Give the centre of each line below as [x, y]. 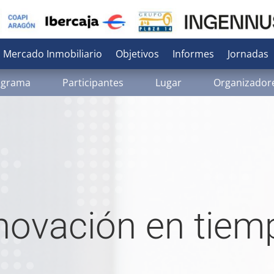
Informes [193, 54]
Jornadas [248, 54]
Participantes [93, 83]
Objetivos [137, 54]
